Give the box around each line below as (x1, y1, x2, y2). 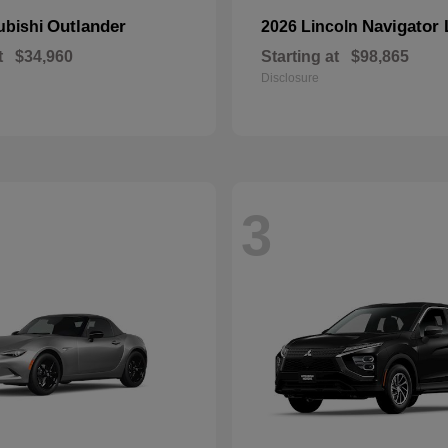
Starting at (261, 48, 339, 65)
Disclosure (261, 71, 319, 85)
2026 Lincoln (261, 18, 362, 35)
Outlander (47, 17, 126, 36)
